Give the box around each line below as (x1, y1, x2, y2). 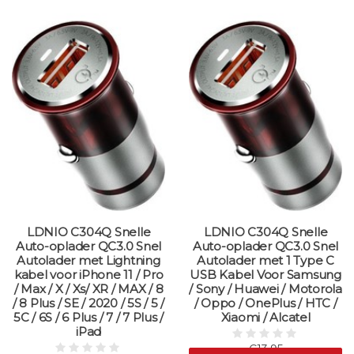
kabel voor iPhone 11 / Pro (13, 267, 164, 283)
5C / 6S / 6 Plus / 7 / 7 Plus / (13, 310, 164, 326)
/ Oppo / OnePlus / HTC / (194, 296, 337, 311)
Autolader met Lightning (17, 253, 160, 269)
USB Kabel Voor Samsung (190, 267, 341, 283)
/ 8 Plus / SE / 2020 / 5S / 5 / (12, 296, 165, 311)
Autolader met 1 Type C (197, 253, 334, 269)
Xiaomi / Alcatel (220, 310, 311, 326)
